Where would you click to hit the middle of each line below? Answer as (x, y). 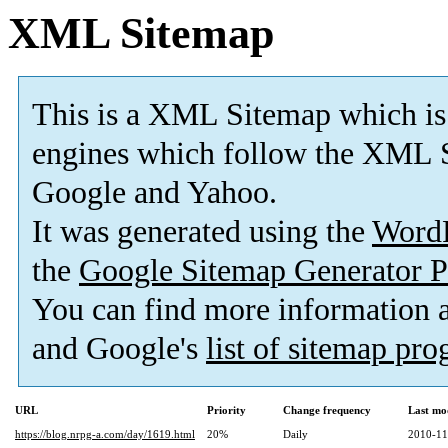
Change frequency (327, 410)
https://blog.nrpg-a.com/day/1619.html (105, 434)
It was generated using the (202, 232)
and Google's (119, 349)
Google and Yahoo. (154, 193)
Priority (226, 410)
